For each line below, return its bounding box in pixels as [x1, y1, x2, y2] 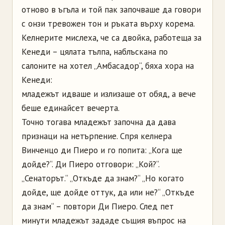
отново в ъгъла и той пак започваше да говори [22, 4, 201, 15]
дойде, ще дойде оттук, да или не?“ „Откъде [22, 186, 194, 198]
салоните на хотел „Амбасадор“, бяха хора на [22, 60, 194, 71]
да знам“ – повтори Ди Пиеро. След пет [22, 200, 174, 212]
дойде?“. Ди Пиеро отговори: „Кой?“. [22, 158, 159, 170]
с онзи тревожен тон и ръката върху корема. [22, 18, 194, 29]
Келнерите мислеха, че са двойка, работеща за [22, 32, 201, 43]
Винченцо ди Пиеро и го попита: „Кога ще [22, 144, 182, 156]
